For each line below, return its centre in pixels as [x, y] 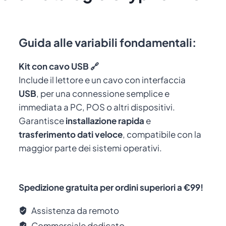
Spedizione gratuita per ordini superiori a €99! [111, 187]
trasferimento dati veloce [71, 134]
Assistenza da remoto [74, 210]
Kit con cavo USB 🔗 [59, 66]
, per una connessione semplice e [103, 93]
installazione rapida [105, 121]
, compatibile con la [162, 134]
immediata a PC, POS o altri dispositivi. [97, 107]
